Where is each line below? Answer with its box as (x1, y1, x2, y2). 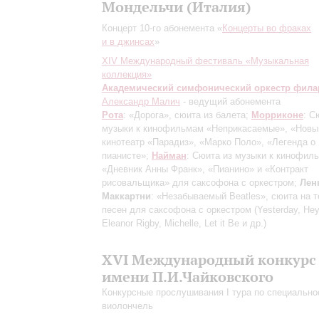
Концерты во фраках (222, 23, 311, 33)
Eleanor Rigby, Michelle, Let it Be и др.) (102, 218, 266, 229)
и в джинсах (102, 36, 155, 47)
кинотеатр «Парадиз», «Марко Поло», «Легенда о (102, 137, 315, 147)
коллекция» (102, 69, 152, 80)
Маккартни (102, 191, 151, 202)
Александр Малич (102, 96, 180, 107)
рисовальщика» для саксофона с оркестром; (102, 177, 300, 188)
